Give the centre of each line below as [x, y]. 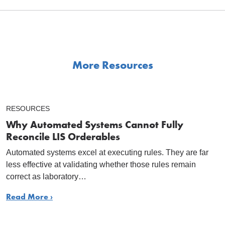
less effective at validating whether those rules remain [101, 165]
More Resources [113, 65]
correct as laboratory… [46, 177]
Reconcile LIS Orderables [63, 137]
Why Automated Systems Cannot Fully [95, 125]
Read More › [29, 197]
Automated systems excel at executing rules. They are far [107, 153]
